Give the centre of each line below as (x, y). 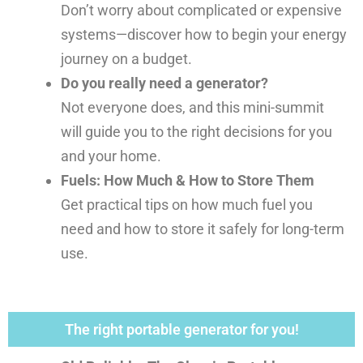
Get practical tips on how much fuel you (186, 204)
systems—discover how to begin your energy (203, 34)
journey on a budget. (126, 58)
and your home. (111, 156)
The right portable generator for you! (181, 329)
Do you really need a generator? (164, 83)
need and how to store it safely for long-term (202, 228)
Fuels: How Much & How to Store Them (187, 180)
